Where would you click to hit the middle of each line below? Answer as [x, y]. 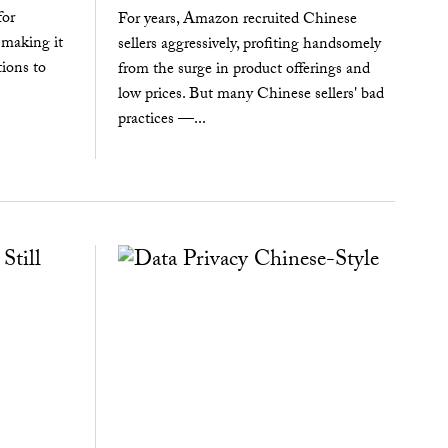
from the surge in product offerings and [243, 70]
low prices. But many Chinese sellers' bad [250, 95]
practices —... [161, 120]
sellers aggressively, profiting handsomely [249, 45]
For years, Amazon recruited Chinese [237, 20]
